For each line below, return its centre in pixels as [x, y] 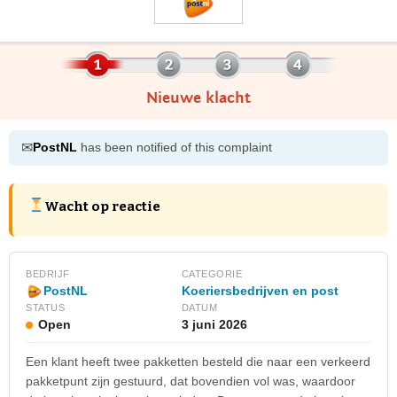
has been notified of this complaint [175, 148]
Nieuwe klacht [198, 97]
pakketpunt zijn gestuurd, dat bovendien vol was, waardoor [191, 381]
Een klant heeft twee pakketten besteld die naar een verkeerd [198, 361]
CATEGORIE [211, 273]
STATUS [45, 307]
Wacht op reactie [103, 206]
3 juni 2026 [214, 324]
